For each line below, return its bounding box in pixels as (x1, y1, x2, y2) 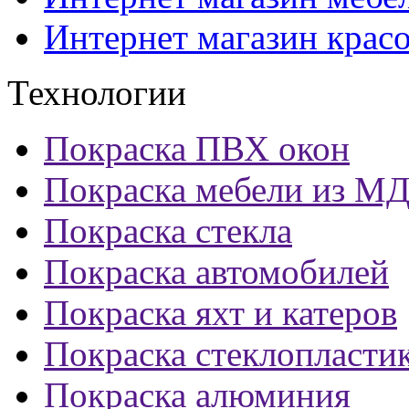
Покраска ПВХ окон (44, 128, 350, 168)
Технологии (7, 72, 186, 112)
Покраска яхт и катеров (44, 292, 397, 332)
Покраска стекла (44, 210, 292, 250)
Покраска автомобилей (44, 251, 389, 291)
